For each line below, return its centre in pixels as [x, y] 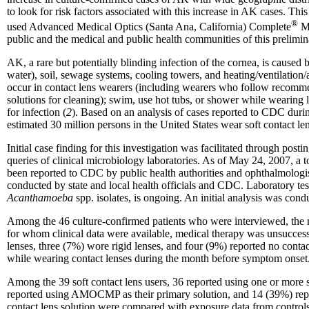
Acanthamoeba [41, 198]
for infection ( [37, 112]
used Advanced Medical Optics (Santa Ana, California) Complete [149, 27]
